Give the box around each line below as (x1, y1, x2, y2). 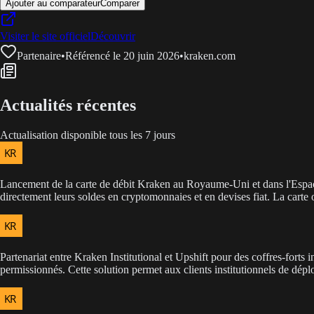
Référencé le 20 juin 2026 (65, 50, 179, 62)
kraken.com (184, 50, 235, 62)
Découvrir (90, 30, 135, 43)
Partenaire (17, 50, 61, 62)
